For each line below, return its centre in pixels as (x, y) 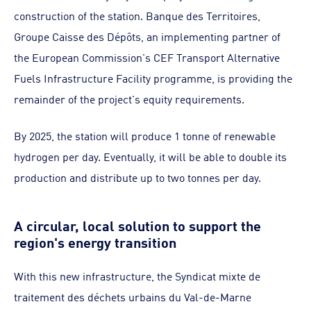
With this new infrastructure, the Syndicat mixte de (137, 276)
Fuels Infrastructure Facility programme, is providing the (153, 78)
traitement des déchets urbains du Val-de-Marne (133, 296)
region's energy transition (95, 241)
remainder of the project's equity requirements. (129, 99)
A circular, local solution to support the (137, 224)
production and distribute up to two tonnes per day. (137, 177)
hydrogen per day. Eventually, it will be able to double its (150, 156)
